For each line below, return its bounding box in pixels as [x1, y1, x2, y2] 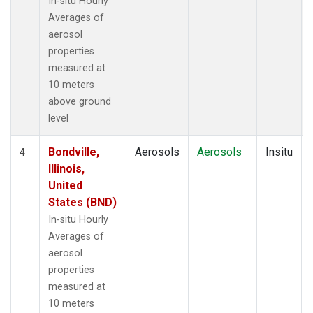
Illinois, [48, 161, 85, 175]
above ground [48, 95, 111, 108]
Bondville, [48, 145, 99, 159]
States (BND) [48, 195, 117, 209]
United [48, 178, 82, 192]
